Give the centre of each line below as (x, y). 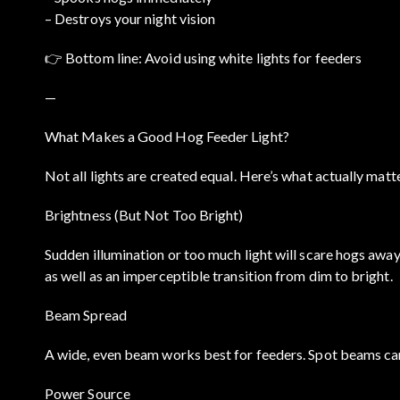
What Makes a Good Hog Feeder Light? (167, 136)
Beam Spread (86, 314)
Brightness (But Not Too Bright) (144, 214)
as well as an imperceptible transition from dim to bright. (219, 275)
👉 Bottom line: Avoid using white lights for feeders (204, 57)
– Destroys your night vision (130, 18)
